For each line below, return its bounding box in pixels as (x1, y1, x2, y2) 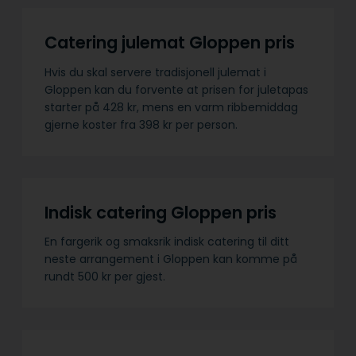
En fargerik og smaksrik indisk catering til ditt (44, 234, 289, 250)
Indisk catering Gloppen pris (44, 200, 284, 224)
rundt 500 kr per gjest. (44, 269, 168, 285)
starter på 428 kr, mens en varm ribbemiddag (44, 99, 298, 115)
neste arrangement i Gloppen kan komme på (44, 251, 297, 268)
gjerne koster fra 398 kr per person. (44, 116, 241, 133)
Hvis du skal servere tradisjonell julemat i (44, 64, 266, 80)
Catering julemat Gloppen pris (44, 31, 303, 55)
